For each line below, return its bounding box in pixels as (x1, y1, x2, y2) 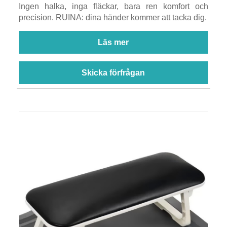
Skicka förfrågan (82, 68, 145, 77)
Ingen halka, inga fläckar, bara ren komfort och (18, 2, 209, 11)
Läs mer (98, 37, 129, 47)
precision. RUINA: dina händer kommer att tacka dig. (18, 13, 207, 22)
